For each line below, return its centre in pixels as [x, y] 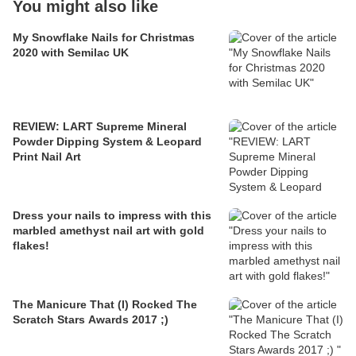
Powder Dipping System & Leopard [107, 142]
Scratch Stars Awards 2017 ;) [91, 320]
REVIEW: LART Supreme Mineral [100, 127]
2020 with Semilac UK [71, 53]
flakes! [31, 246]
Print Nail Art [47, 157]
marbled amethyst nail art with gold [108, 231]
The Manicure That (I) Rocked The [105, 305]
